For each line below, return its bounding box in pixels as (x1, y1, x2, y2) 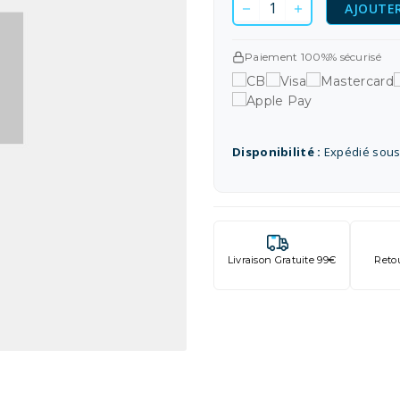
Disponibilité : (232, 143, 321, 160)
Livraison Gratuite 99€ (227, 253, 337, 266)
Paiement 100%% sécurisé (245, 49, 381, 63)
